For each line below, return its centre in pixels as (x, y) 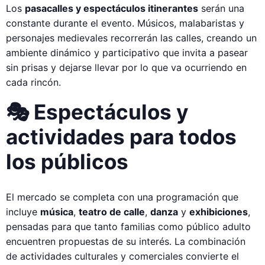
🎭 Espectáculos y (97, 112)
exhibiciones (219, 211)
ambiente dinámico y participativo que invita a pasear (127, 53)
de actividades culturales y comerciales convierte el (122, 256)
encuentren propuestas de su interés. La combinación (126, 241)
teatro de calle (112, 211)
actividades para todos (121, 137)
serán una (221, 9)
